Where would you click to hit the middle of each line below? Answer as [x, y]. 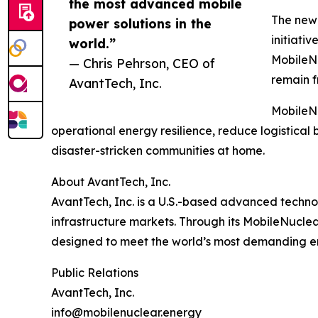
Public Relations [95, 272]
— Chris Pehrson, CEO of [142, 63]
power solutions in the [140, 23]
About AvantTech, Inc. [111, 181]
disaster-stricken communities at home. [158, 150]
